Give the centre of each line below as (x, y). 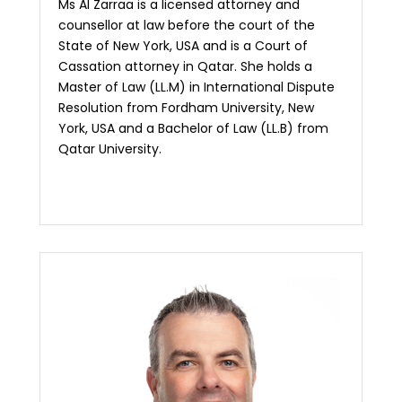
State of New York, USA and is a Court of (183, 45)
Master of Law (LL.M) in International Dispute (196, 87)
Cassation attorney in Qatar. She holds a (185, 66)
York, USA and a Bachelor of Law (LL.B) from (193, 128)
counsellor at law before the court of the (186, 25)
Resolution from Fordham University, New (186, 107)
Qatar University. (109, 149)
